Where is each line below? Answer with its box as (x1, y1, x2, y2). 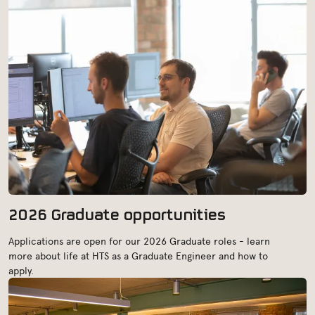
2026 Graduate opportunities (8, 200, 226, 224)
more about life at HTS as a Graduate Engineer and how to (8, 248, 268, 262)
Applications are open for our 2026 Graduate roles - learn (8, 233, 270, 247)
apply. (8, 263, 34, 277)
